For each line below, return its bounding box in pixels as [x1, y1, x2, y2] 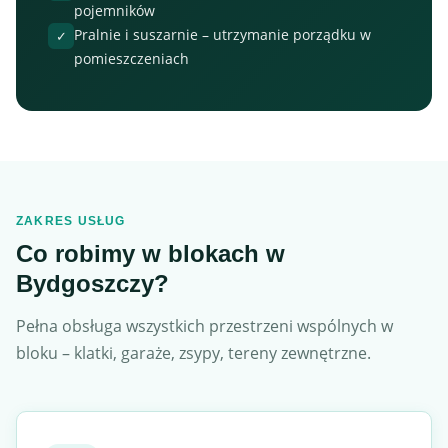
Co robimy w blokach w [16, 240, 285, 267]
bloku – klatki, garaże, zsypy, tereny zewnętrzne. [16, 342, 371, 364]
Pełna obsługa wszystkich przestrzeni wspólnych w [16, 315, 393, 337]
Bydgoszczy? [16, 270, 169, 297]
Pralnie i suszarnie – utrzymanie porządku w [74, 25, 371, 44]
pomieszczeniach [74, 49, 189, 68]
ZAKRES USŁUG [16, 214, 126, 228]
